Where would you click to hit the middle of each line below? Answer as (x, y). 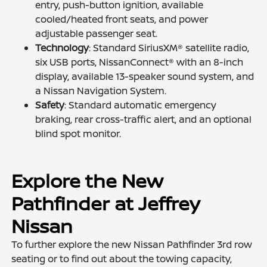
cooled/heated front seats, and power (122, 19)
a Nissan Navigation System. (101, 91)
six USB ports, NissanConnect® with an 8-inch (139, 62)
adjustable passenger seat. (97, 34)
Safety (50, 105)
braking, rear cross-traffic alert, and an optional (144, 119)
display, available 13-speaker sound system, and (145, 77)
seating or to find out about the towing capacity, (122, 259)
